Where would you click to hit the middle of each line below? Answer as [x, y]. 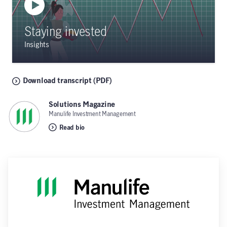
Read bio [72, 128]
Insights [37, 45]
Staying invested [66, 32]
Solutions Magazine [82, 105]
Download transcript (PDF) [67, 81]
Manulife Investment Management [92, 114]
